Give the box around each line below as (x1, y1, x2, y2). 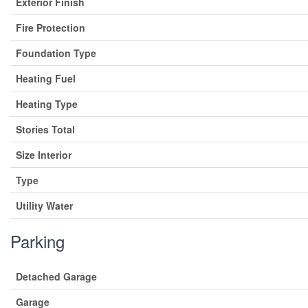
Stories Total (16, 122, 75, 136)
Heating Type (16, 96, 78, 111)
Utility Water (16, 198, 73, 212)
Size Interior (16, 147, 71, 162)
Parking (10, 228, 65, 253)
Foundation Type (16, 45, 96, 60)
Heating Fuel (16, 71, 76, 85)
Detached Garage (16, 269, 97, 283)
